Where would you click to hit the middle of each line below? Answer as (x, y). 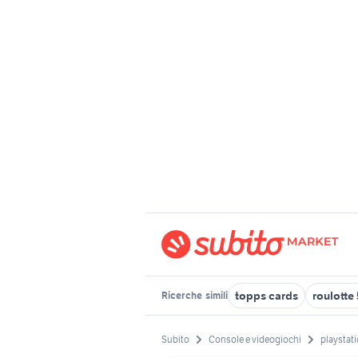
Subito (175, 340)
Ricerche (183, 295)
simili (216, 295)
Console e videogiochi (255, 340)
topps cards (267, 296)
